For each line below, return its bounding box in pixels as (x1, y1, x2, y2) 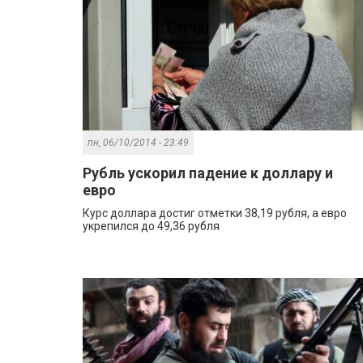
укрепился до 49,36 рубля (83, 220, 220, 233)
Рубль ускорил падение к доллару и (83, 164, 333, 182)
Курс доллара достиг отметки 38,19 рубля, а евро (83, 207, 347, 220)
